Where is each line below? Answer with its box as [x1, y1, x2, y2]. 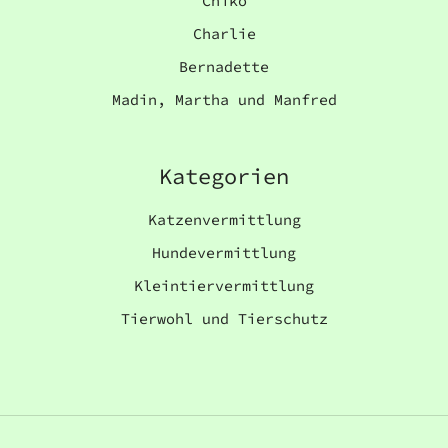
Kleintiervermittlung [134, 275, 314, 295]
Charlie [192, 23, 256, 43]
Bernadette [179, 56, 269, 76]
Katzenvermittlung [147, 209, 301, 229]
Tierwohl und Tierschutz [120, 308, 328, 328]
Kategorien [159, 161, 289, 190]
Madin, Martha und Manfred [111, 89, 337, 109]
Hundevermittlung [152, 242, 296, 262]
